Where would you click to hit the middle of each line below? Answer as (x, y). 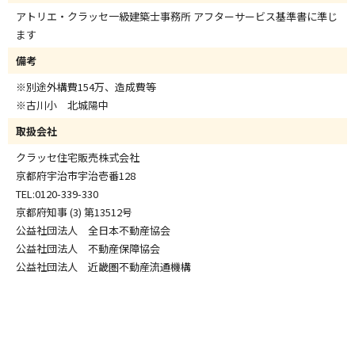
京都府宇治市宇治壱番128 (76, 176)
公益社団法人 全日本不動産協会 (93, 230)
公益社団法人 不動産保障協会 (88, 248)
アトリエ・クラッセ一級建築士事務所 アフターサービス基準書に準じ (177, 16)
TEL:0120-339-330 (57, 194)
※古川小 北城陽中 (62, 105)
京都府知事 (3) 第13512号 (74, 212)
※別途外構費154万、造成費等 (86, 87)
